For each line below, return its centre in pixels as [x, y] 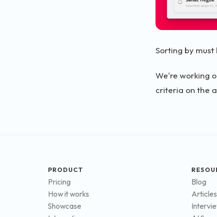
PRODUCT [66, 169]
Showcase [65, 206]
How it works [69, 194]
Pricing [59, 182]
